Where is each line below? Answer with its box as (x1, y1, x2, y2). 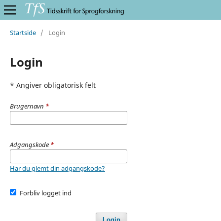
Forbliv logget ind (20, 188, 72, 197)
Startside (9, 28, 36, 37)
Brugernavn (9, 101, 45, 110)
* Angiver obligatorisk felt (9, 80, 96, 90)
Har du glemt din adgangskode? (9, 163, 105, 173)
